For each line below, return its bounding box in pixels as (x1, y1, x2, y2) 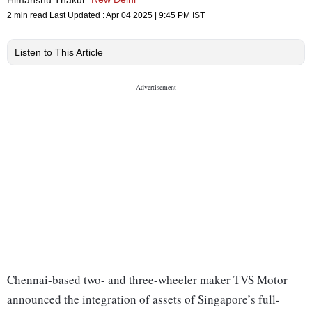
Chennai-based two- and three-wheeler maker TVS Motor (7, 272, 288, 288)
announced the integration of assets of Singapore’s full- (7, 291, 280, 308)
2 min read (7, 10, 49, 21)
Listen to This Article (15, 47, 103, 58)
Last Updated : (49, 10, 106, 21)
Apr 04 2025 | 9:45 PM (106, 10, 190, 21)
